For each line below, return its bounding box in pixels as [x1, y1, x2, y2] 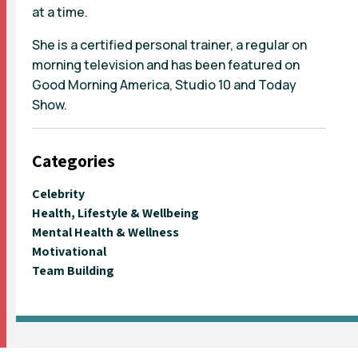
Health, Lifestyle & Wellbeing [32, 204, 199, 221]
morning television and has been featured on [32, 55, 300, 74]
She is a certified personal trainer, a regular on [32, 35, 307, 54]
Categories [32, 149, 115, 172]
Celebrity [32, 185, 85, 202]
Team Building [32, 261, 114, 279]
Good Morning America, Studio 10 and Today [32, 75, 296, 93]
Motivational [32, 242, 106, 260]
